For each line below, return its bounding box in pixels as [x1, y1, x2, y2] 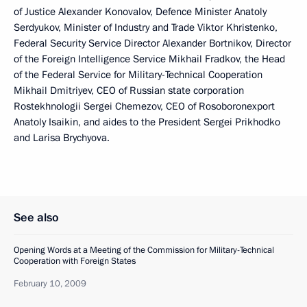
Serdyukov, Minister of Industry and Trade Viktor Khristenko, [14, 21, 278, 34]
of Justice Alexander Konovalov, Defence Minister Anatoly [14, 5, 267, 19]
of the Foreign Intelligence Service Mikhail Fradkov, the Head [14, 52, 285, 66]
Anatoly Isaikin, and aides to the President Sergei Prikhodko [14, 115, 280, 129]
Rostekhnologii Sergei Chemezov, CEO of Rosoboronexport [14, 99, 275, 113]
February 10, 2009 [14, 278, 86, 290]
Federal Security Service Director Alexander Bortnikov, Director [14, 36, 291, 50]
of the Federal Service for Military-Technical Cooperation [14, 68, 262, 82]
